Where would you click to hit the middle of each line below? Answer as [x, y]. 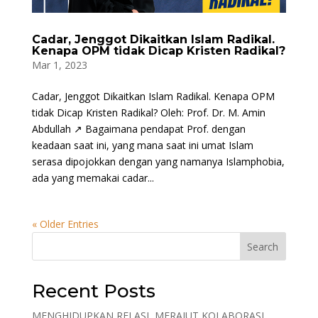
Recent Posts [93, 291]
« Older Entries [65, 224]
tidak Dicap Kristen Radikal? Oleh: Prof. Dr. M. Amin [148, 112]
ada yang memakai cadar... [93, 177]
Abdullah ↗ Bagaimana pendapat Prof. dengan [138, 128]
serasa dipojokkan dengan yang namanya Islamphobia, [158, 161]
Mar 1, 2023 [59, 65]
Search [263, 246]
